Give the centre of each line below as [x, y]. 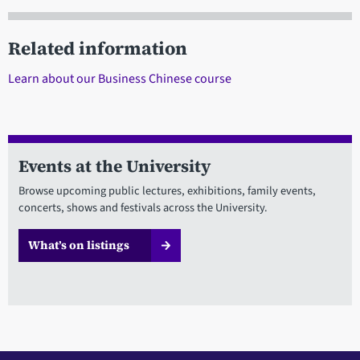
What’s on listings [78, 245]
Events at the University [114, 166]
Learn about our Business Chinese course [120, 78]
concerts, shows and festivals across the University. [143, 207]
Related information [98, 48]
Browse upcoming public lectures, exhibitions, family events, [167, 190]
